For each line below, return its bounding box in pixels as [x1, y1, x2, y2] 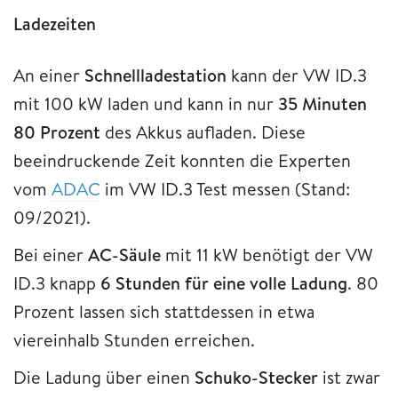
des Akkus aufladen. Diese [100, 119, 306, 144]
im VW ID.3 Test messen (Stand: [100, 176, 350, 201]
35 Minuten [278, 91, 367, 115]
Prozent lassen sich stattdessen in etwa [13, 298, 314, 323]
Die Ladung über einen [13, 364, 195, 389]
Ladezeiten [13, 11, 96, 36]
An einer [13, 62, 84, 87]
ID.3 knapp [13, 270, 100, 295]
